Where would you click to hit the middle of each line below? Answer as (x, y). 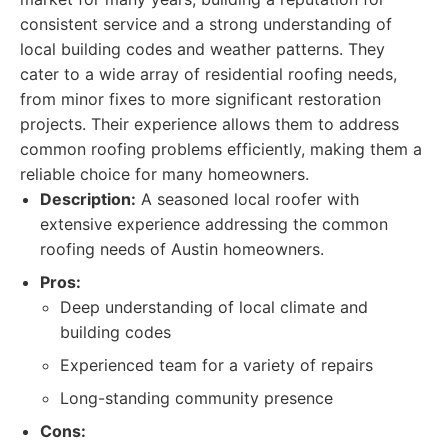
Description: (88, 199)
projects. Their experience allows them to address (209, 124)
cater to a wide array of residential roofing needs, (208, 74)
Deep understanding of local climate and (214, 307)
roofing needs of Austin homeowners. (182, 249)
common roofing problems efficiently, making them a (221, 149)
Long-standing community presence (196, 398)
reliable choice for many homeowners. (164, 174)
